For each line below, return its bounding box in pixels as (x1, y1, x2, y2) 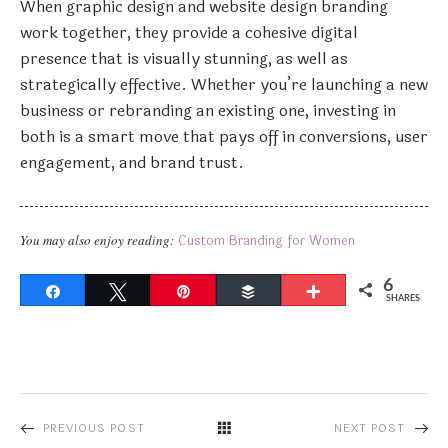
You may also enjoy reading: (20, 230, 174, 249)
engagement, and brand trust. (20, 149, 244, 175)
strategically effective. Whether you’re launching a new (20, 71, 428, 97)
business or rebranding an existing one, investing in (20, 97, 396, 123)
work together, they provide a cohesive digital (20, 19, 358, 45)
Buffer (269, 283, 308, 298)
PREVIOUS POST (42, 420, 145, 438)
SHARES (386, 293, 421, 303)
